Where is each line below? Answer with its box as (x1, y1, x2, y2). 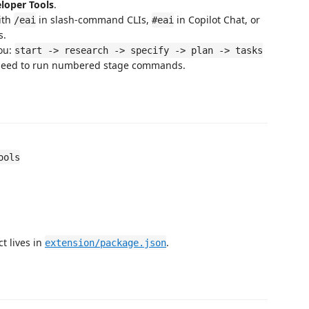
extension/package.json (45, 237, 166, 248)
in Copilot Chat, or (174, 13, 260, 26)
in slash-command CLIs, (36, 13, 152, 26)
